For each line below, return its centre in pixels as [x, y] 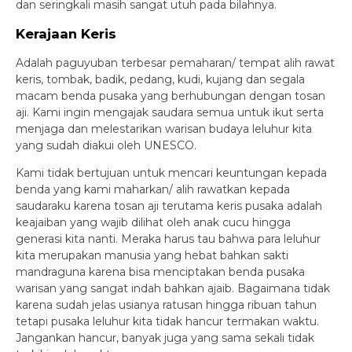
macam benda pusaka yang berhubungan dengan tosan [170, 95]
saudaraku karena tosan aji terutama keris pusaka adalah [169, 205]
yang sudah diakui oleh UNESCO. [106, 145]
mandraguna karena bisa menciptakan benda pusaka [160, 271]
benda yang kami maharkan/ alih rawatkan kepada [153, 189]
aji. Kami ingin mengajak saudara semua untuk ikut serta [170, 112]
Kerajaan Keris [66, 33]
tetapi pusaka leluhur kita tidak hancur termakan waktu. [167, 321]
